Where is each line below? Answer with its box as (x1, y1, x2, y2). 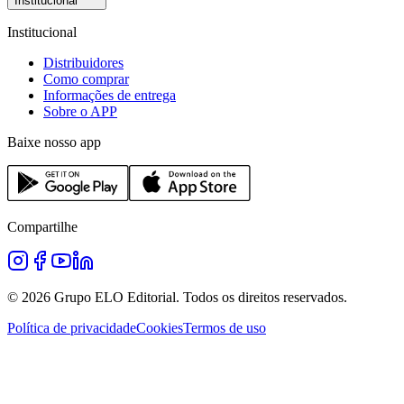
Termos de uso (183, 319, 266, 335)
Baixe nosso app (7, 133, 101, 150)
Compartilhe (7, 218, 78, 234)
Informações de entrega (43, 87, 176, 103)
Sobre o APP (43, 103, 117, 119)
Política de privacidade (7, 319, 136, 335)
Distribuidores (43, 54, 124, 70)
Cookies (136, 319, 183, 335)
